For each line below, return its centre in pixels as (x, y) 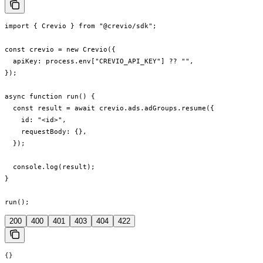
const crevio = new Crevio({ (60, 50)
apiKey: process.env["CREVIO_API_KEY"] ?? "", (99, 61)
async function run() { (50, 97)
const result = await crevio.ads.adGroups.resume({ (109, 108)
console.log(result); (50, 167)
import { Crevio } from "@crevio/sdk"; (81, 26)
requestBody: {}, (46, 132)
